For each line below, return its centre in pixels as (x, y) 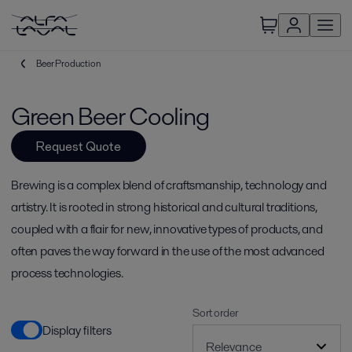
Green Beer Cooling (110, 116)
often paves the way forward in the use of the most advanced (168, 251)
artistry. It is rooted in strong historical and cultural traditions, (165, 207)
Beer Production (69, 63)
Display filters (77, 330)
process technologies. (67, 273)
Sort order (215, 313)
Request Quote (79, 146)
